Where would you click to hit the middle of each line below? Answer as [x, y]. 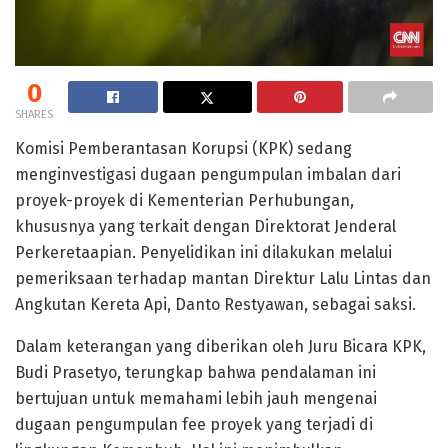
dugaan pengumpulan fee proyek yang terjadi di [194, 425]
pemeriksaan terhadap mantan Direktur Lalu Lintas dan [223, 279]
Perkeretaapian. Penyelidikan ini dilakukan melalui [203, 253]
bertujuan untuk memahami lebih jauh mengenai [196, 399]
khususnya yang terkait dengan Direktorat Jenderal [205, 227]
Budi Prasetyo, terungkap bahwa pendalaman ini [195, 373]
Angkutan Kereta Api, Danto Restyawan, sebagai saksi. [215, 305]
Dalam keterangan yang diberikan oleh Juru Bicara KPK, [220, 347]
